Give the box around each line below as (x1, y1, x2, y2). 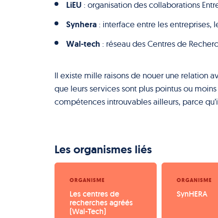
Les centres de (70, 189, 121, 199)
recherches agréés (70, 198, 135, 208)
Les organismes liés (54, 142, 152, 157)
